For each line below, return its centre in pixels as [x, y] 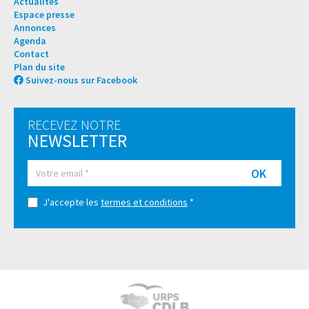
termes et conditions [144, 202]
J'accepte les [72, 202]
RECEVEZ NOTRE [74, 125]
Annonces [35, 28]
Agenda [30, 41]
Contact [31, 54]
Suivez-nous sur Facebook [81, 80]
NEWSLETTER [77, 141]
